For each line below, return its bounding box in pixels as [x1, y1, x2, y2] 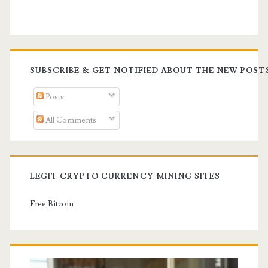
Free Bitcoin [29, 199, 74, 209]
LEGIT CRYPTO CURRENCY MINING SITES [29, 172, 221, 182]
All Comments [44, 115, 97, 125]
